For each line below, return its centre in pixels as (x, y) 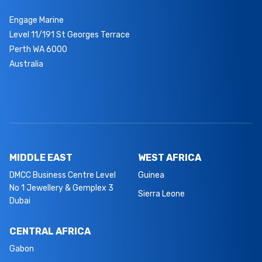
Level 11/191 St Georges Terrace (70, 35)
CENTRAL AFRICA (50, 231)
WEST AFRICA (170, 157)
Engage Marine (37, 20)
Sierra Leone (161, 194)
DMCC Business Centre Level (63, 175)
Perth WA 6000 (38, 49)
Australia (26, 64)
